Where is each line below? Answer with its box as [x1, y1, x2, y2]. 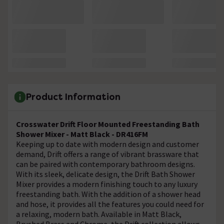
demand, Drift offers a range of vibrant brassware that [16, 148, 199, 159]
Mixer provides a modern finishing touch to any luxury [16, 178, 197, 189]
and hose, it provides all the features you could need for [16, 198, 204, 209]
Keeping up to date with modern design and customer [16, 138, 199, 149]
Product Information [26, 91, 120, 103]
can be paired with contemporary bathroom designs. [16, 158, 195, 169]
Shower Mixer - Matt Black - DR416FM [16, 128, 148, 139]
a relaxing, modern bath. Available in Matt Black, [16, 208, 181, 219]
